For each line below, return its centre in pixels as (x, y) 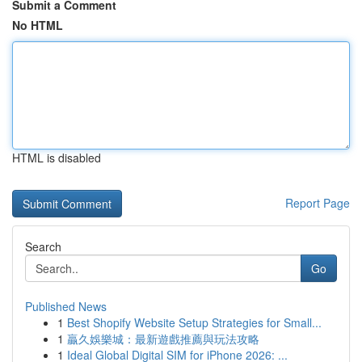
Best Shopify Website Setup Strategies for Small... (194, 322)
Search (43, 246)
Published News (66, 306)
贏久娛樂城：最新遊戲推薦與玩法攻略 (163, 339)
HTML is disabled (57, 158)
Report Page (318, 203)
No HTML (38, 25)
